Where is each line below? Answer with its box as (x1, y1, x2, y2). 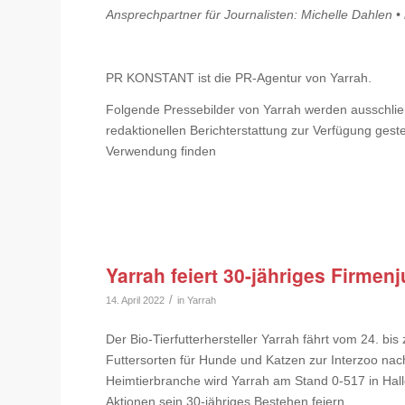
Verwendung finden (106, 144, 217, 159)
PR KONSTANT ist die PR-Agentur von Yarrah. (106, 71, 372, 86)
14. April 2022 (106, 295, 165, 306)
